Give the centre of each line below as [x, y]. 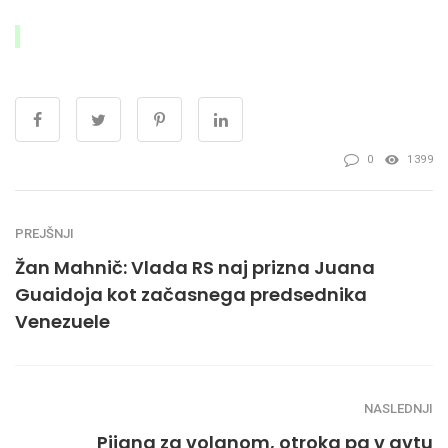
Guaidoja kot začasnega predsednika [191, 294]
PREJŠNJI [44, 233]
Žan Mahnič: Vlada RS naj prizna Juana [195, 267]
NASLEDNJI [398, 408]
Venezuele [62, 321]
